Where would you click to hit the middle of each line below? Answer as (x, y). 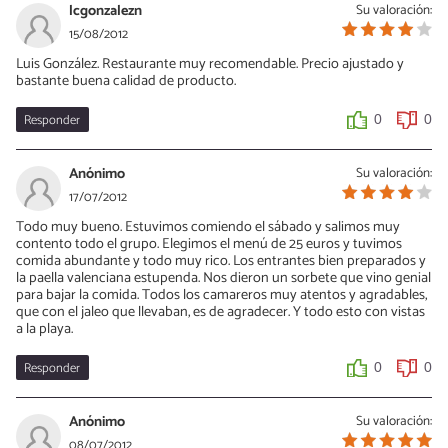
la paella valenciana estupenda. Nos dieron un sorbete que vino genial (223, 277)
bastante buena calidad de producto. (126, 80)
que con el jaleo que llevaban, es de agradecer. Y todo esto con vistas (220, 311)
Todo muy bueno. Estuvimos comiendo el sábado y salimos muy (208, 226)
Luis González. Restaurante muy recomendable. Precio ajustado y (210, 63)
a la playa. (44, 328)
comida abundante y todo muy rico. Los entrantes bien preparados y (221, 260)
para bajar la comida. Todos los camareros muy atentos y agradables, (221, 294)
